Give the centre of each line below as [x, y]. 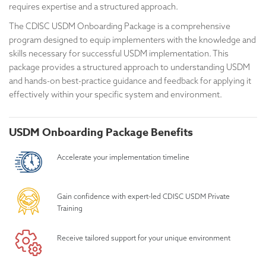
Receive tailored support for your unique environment [144, 237]
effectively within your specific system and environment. [116, 94]
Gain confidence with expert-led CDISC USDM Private [143, 196]
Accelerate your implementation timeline [123, 157]
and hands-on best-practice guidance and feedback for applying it [130, 80]
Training [72, 208]
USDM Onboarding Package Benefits [101, 132]
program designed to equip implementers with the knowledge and [132, 39]
